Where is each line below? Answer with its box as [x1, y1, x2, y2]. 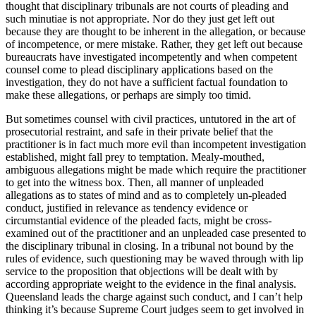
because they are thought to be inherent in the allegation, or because [6, 25, 305, 37]
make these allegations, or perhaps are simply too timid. [6, 88, 251, 101]
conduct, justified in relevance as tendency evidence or [6, 201, 248, 214]
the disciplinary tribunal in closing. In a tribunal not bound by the [6, 239, 293, 252]
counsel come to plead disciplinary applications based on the [6, 63, 273, 75]
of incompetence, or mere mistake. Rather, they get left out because [6, 37, 303, 50]
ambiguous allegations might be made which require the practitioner [6, 163, 306, 176]
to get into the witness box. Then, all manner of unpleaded [6, 176, 264, 188]
